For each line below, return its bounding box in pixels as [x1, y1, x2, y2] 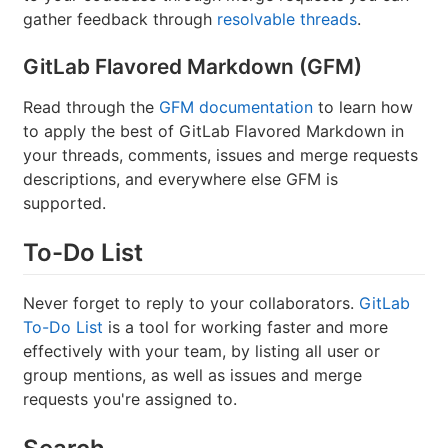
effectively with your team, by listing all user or [23, 340, 380, 361]
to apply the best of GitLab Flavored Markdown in [23, 120, 404, 141]
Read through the [23, 96, 159, 117]
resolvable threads [217, 8, 357, 29]
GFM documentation [159, 96, 313, 117]
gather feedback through [23, 8, 217, 29]
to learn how [313, 96, 413, 117]
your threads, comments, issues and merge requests [23, 144, 418, 165]
